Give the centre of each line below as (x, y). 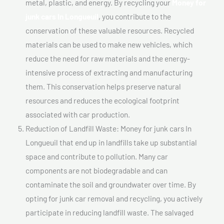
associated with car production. (78, 114)
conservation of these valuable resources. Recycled (110, 30)
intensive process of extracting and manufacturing (109, 72)
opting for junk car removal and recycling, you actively (114, 198)
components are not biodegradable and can (96, 170)
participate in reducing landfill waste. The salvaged (109, 212)
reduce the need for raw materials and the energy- (108, 58)
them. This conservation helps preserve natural (103, 86)
